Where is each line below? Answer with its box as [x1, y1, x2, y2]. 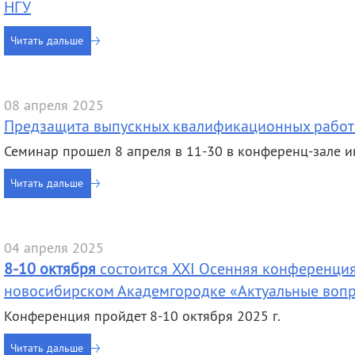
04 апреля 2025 [4, 239, 104, 257]
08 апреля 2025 [4, 96, 104, 114]
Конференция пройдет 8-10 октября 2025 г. [4, 307, 281, 325]
